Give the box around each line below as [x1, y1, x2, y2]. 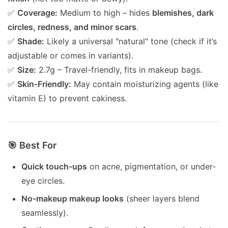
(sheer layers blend [124, 193, 200, 204]
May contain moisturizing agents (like [71, 79, 218, 90]
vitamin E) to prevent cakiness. [8, 93, 127, 104]
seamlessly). [21, 207, 69, 218]
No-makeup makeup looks [21, 193, 124, 204]
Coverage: [17, 8, 58, 18]
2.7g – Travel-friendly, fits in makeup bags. [36, 65, 202, 75]
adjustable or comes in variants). [8, 50, 133, 61]
